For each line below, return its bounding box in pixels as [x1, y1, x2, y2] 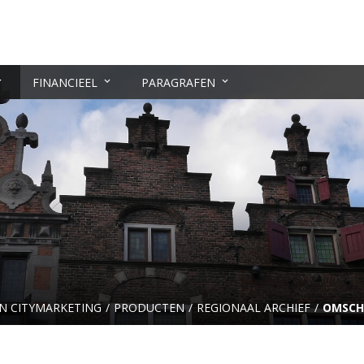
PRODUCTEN [114, 300, 184, 315]
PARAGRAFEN [141, 75, 215, 90]
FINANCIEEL [32, 75, 97, 90]
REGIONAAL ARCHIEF [197, 300, 310, 315]
